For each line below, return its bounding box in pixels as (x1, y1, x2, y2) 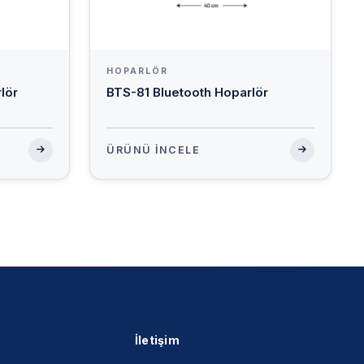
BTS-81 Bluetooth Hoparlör (106, 84, 268, 101)
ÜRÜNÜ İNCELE (106, 144, 200, 157)
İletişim (134, 333, 180, 348)
